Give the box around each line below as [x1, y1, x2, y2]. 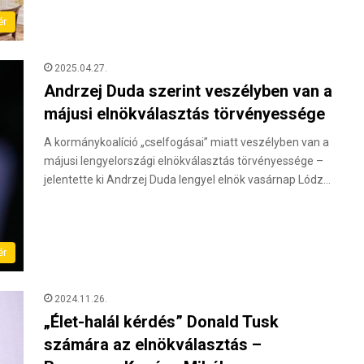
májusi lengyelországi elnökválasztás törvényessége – [44, 154, 323, 167]
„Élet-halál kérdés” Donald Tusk [44, 311, 279, 331]
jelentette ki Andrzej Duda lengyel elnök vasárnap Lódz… [44, 173, 331, 186]
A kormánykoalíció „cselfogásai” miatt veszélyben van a [44, 136, 329, 149]
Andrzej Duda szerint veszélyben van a [44, 81, 332, 101]
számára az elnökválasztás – [44, 334, 262, 354]
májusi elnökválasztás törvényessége [44, 104, 325, 123]
